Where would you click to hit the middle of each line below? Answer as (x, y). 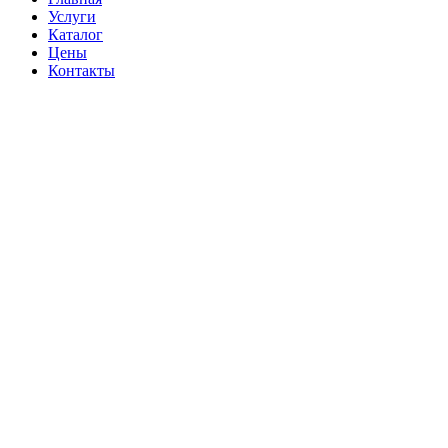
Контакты (81, 70)
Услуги (72, 16)
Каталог (75, 34)
